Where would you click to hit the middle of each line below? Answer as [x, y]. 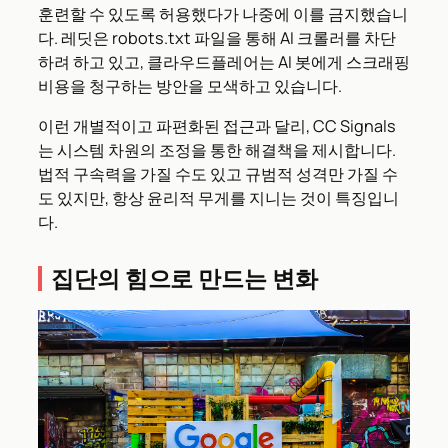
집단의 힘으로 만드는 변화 [184, 279]
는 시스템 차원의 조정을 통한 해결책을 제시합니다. [217, 150]
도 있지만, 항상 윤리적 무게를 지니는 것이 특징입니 [218, 198]
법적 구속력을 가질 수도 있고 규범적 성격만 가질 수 [218, 174]
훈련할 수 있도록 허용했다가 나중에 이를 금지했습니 [223, 13]
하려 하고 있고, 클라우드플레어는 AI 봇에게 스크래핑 [224, 61]
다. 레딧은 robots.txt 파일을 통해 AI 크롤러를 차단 [217, 37]
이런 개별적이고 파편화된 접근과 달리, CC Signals [217, 126]
